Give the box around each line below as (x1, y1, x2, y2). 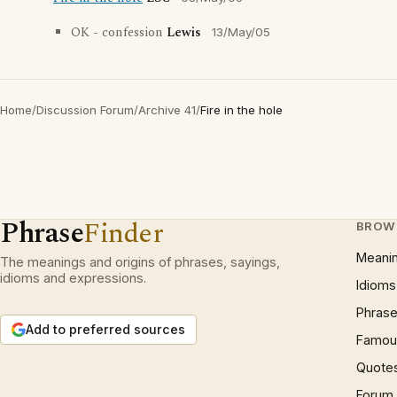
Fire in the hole (200, 103, 283, 117)
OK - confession (71, 23, 167, 43)
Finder (83, 213, 164, 254)
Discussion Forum (36, 103, 134, 117)
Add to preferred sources (26, 322, 185, 337)
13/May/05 (212, 25, 270, 39)
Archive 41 (138, 103, 196, 117)
